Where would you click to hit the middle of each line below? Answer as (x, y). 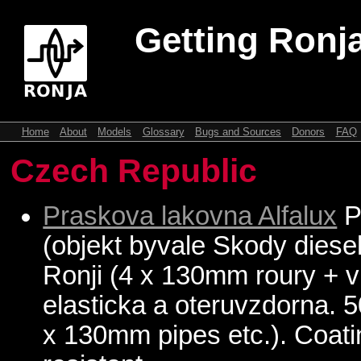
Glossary (163, 131)
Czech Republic (134, 171)
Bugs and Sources (238, 131)
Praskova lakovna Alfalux (190, 216)
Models (115, 131)
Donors (309, 131)
